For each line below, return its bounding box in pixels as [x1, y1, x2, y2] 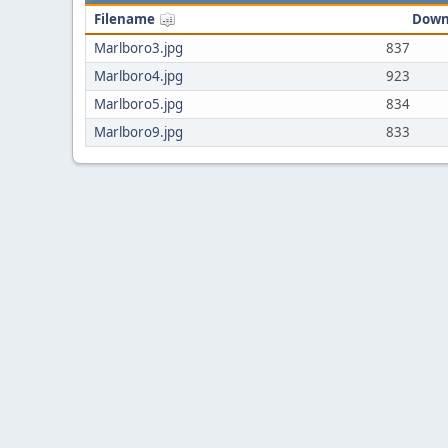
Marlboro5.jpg [94, 95, 183, 113]
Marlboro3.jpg [94, 39, 183, 57]
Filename [94, 10, 158, 28]
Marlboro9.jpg [94, 123, 183, 141]
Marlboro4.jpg [94, 67, 183, 85]
